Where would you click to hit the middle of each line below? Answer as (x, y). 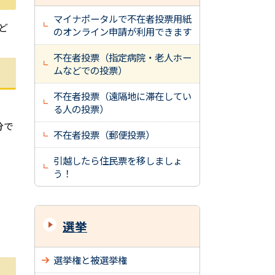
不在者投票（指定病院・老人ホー (122, 57)
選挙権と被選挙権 (90, 260)
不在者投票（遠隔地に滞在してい (122, 96)
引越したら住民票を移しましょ (118, 160)
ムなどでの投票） (90, 70)
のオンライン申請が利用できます (122, 31)
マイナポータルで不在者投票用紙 (122, 18)
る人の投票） (81, 109)
